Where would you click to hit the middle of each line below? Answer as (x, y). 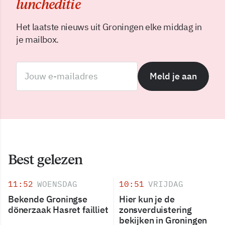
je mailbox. (38, 39)
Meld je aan (173, 76)
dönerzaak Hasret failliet (58, 209)
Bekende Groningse (48, 199)
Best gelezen (45, 159)
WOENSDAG (57, 184)
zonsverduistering (155, 209)
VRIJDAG (166, 184)
